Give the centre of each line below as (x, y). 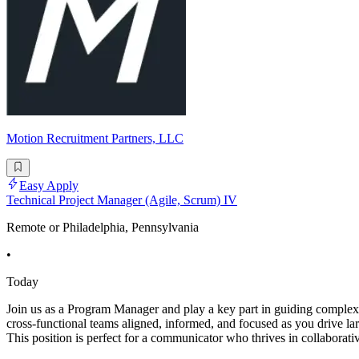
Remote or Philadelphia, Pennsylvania (103, 227)
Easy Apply (49, 185)
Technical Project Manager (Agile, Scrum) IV (122, 200)
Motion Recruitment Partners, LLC (95, 139)
